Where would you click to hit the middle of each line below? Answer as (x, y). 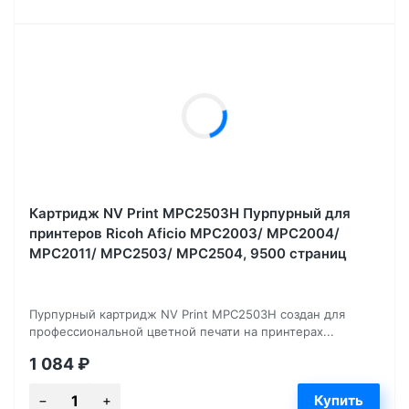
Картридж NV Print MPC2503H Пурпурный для (190, 213)
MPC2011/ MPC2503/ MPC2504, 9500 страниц (188, 253)
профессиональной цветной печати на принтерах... (182, 331)
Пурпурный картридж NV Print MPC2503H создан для (187, 314)
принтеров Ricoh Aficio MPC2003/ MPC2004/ (184, 233)
